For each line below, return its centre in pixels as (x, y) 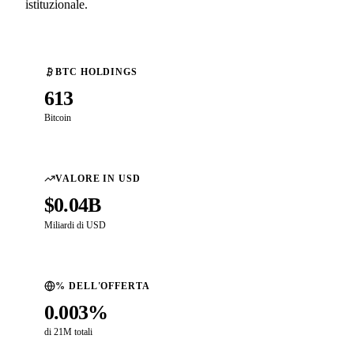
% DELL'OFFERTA (103, 286)
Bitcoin (58, 118)
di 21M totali (68, 331)
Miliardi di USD (75, 225)
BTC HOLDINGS (97, 72)
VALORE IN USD (98, 179)
